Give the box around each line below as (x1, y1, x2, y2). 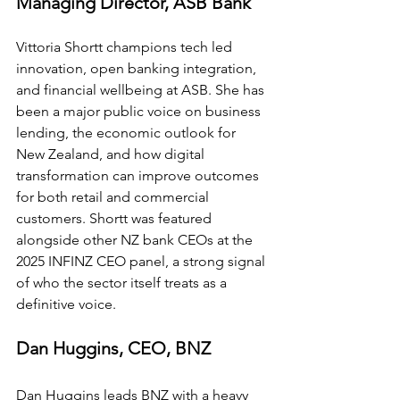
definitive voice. (16, 296, 116, 313)
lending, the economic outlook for (16, 124, 239, 142)
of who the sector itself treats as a (16, 274, 230, 292)
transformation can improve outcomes (16, 167, 262, 185)
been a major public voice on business (16, 103, 264, 121)
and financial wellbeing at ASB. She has (16, 81, 268, 99)
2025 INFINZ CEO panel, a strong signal (16, 253, 269, 271)
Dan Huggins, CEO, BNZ (16, 337, 211, 360)
